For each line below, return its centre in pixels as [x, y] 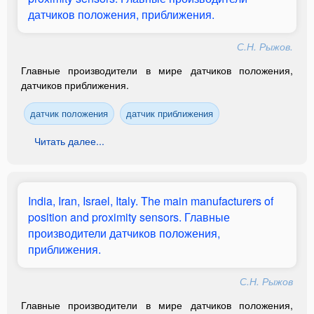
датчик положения [69, 113]
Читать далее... [69, 141]
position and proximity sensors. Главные [129, 217]
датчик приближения [170, 113]
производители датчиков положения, [124, 233]
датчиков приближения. [75, 85]
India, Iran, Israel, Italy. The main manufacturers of [151, 201]
